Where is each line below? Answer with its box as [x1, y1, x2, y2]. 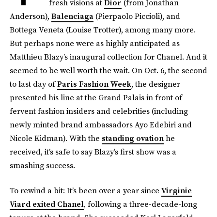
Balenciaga [51, 11, 93, 21]
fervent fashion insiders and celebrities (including [10, 106, 188, 116]
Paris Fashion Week [57, 78, 131, 89]
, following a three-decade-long [84, 199, 197, 209]
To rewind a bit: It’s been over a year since [10, 185, 161, 196]
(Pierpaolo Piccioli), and [93, 11, 180, 21]
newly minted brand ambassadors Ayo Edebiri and [10, 119, 192, 130]
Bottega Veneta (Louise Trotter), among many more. [10, 24, 196, 35]
